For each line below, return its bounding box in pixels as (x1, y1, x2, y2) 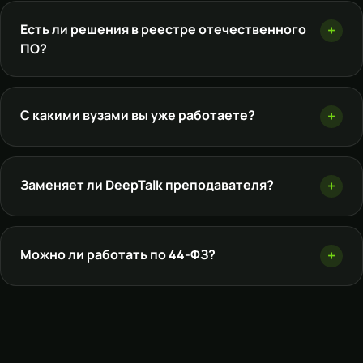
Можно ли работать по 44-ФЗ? (20, 245, 216, 263)
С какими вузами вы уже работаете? (20, 105, 255, 124)
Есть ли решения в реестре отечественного (20, 19, 306, 38)
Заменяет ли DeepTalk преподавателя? (20, 175, 274, 194)
